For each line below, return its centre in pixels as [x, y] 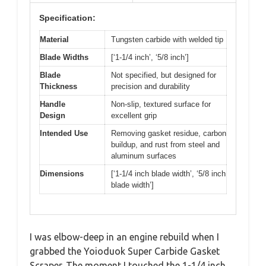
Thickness [58, 86]
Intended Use [64, 133]
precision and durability [151, 86]
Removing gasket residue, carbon [169, 133]
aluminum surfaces [144, 156]
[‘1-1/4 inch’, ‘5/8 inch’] [150, 57]
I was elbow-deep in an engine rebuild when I [124, 237]
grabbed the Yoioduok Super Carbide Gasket [125, 251]
